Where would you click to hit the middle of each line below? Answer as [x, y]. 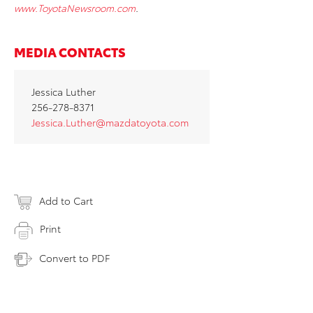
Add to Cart [66, 201]
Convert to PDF [74, 257]
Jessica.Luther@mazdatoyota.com [110, 123]
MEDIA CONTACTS [70, 52]
